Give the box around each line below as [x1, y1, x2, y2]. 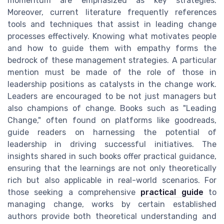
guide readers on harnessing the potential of [7, 127, 216, 137]
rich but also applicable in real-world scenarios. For [7, 175, 216, 185]
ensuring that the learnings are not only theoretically [7, 163, 216, 173]
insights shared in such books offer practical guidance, [7, 151, 216, 161]
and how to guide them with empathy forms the [7, 43, 216, 53]
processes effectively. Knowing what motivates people [7, 31, 216, 41]
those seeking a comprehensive [7, 187, 141, 197]
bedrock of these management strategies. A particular [7, 55, 216, 65]
